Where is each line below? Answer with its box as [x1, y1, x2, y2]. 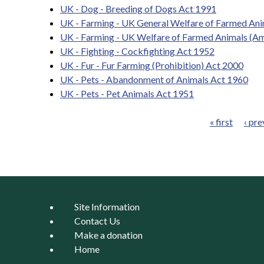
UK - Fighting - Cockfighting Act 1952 [60, 45, 214, 57]
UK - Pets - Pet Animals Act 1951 [60, 88, 194, 99]
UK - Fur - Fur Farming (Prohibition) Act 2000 [60, 60, 243, 71]
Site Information [74, 201, 140, 212]
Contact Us [74, 215, 120, 226]
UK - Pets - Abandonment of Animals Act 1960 [60, 74, 248, 85]
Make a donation [74, 229, 143, 240]
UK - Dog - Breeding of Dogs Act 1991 [60, 3, 216, 14]
